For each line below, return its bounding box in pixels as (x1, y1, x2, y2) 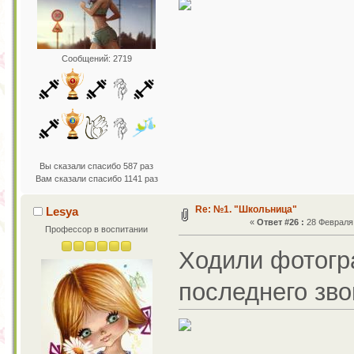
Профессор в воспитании (45, 224, 149, 235)
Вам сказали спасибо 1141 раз (35, 174, 158, 184)
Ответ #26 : (257, 217, 305, 228)
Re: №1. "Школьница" (194, 204, 297, 216)
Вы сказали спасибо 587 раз (40, 161, 154, 171)
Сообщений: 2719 (61, 53, 132, 63)
